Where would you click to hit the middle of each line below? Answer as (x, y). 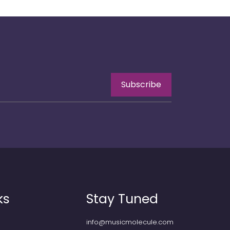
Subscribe (141, 84)
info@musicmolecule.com (130, 222)
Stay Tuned (122, 199)
